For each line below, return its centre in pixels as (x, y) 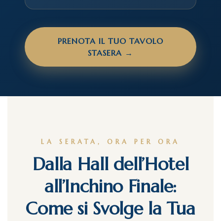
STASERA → (110, 53)
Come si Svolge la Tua (110, 208)
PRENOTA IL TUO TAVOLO (110, 41)
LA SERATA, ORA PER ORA (110, 142)
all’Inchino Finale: (110, 186)
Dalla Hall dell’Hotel (110, 164)
